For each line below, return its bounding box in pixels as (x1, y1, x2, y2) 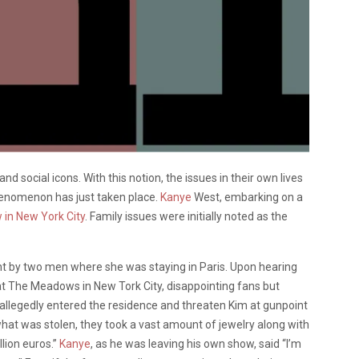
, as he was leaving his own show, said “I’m (91, 337, 301, 350)
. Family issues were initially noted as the (85, 209, 288, 223)
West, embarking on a (192, 190, 303, 204)
